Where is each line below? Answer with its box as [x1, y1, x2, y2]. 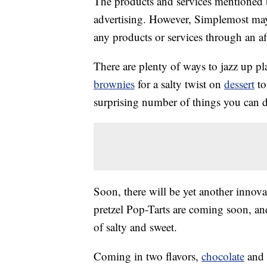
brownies [94, 76, 135, 92]
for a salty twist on [135, 76, 224, 92]
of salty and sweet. [94, 219, 177, 235]
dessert [224, 76, 254, 92]
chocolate [201, 249, 244, 264]
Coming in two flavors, [94, 249, 201, 264]
